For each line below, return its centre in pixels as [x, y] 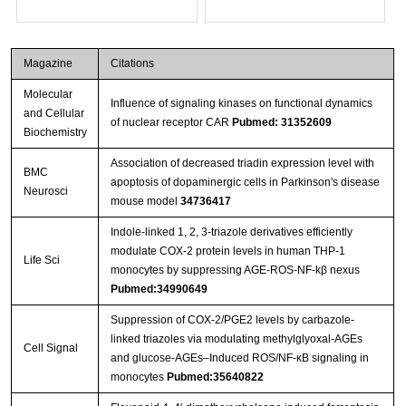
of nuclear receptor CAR [171, 122]
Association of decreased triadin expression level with [242, 163]
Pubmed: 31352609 [281, 122]
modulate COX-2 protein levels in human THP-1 [227, 251]
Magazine [48, 63]
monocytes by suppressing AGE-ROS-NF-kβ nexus [235, 270]
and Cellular [53, 113]
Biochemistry [55, 132]
